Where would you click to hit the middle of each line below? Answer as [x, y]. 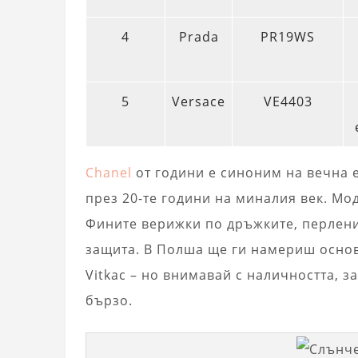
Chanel [109, 173]
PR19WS [288, 37]
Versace [199, 102]
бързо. [109, 301]
